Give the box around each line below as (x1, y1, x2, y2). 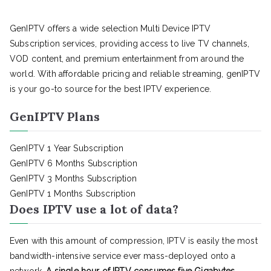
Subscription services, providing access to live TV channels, (10, 39, 250, 49)
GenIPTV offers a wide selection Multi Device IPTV (10, 24, 211, 34)
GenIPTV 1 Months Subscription (10, 189, 136, 199)
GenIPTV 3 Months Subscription (10, 174, 137, 184)
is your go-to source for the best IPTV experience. (10, 84, 212, 94)
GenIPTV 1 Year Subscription (10, 143, 124, 154)
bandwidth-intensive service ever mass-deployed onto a (10, 251, 236, 261)
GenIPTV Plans (10, 109, 100, 125)
